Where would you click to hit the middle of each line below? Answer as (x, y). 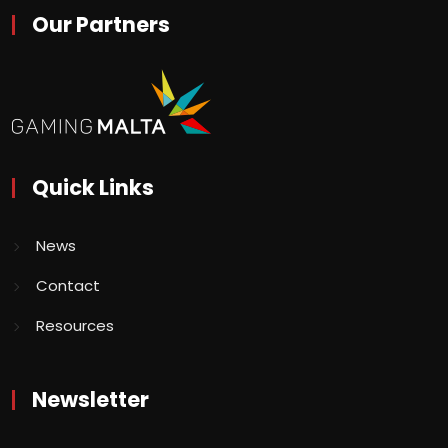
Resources (75, 325)
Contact (68, 285)
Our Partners (101, 24)
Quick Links (93, 187)
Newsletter (90, 399)
